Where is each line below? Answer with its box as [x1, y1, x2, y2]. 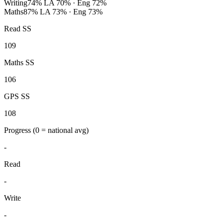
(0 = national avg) [33, 126, 89, 135]
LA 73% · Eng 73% [38, 7, 103, 16]
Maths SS [4, 58, 34, 67]
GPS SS [4, 92, 30, 101]
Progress [4, 126, 33, 135]
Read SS [4, 24, 31, 33]
